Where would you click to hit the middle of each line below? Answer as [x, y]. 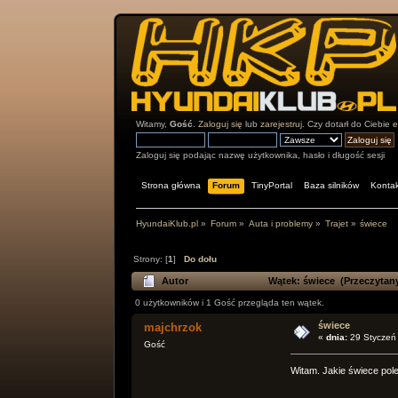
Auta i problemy [280, 224]
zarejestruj [281, 124]
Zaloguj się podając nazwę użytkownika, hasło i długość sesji [260, 155]
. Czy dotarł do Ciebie [347, 124]
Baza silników [331, 185]
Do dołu [200, 259]
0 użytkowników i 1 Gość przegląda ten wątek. [230, 303]
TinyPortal [271, 185]
